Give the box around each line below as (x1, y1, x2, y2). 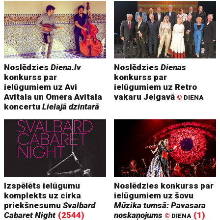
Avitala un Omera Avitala (4, 91, 103, 102)
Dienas (161, 62, 187, 72)
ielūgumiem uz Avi (4, 82, 78, 92)
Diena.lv (51, 62, 82, 72)
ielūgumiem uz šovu (114, 190, 194, 200)
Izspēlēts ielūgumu (4, 180, 81, 191)
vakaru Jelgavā (114, 91, 177, 102)
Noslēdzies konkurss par (114, 180, 214, 191)
